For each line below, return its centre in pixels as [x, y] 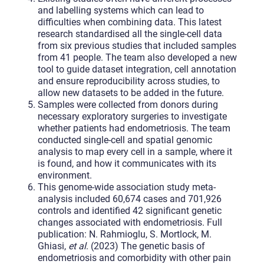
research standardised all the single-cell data [130, 34]
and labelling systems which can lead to [121, 10]
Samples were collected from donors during [128, 104]
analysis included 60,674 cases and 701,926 [129, 199]
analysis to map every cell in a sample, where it [135, 151]
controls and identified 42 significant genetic [129, 210]
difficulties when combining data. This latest [129, 22]
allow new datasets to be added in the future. [131, 93]
